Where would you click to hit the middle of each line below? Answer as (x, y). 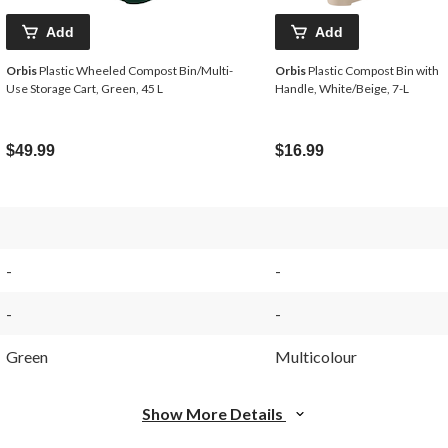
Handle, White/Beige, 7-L (342, 89)
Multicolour (316, 357)
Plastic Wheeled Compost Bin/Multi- (135, 71)
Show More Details (214, 414)
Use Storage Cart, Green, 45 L (84, 89)
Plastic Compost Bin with (372, 71)
